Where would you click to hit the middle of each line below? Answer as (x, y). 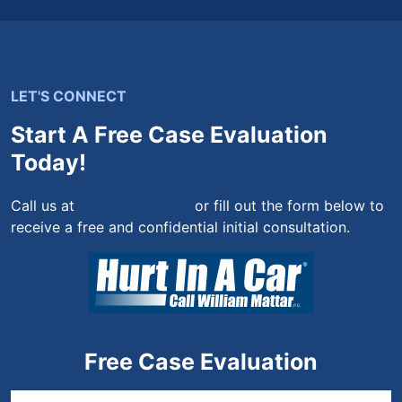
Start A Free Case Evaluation (169, 135)
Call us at (45, 205)
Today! (48, 162)
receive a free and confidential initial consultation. (180, 227)
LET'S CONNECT (69, 96)
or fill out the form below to (287, 205)
